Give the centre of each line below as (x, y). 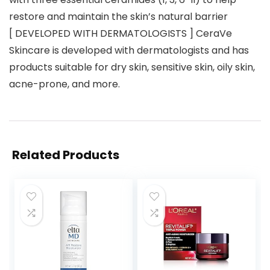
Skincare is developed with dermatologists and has (129, 51)
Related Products (66, 155)
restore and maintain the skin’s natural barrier (118, 17)
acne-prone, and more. (64, 84)
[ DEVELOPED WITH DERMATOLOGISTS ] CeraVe (121, 34)
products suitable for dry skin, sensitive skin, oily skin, (132, 67)
